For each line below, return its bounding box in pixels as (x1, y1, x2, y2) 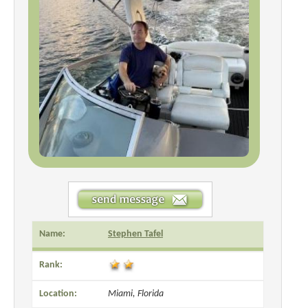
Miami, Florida (108, 288, 164, 299)
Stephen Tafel (108, 228, 163, 239)
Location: (39, 288, 77, 299)
